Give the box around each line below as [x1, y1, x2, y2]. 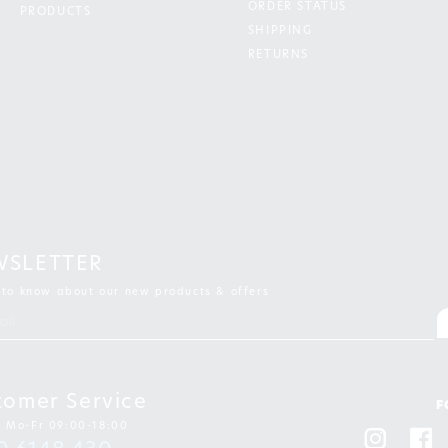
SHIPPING [247, 26, 313, 38]
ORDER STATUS [247, 2, 348, 14]
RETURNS [247, 50, 310, 62]
